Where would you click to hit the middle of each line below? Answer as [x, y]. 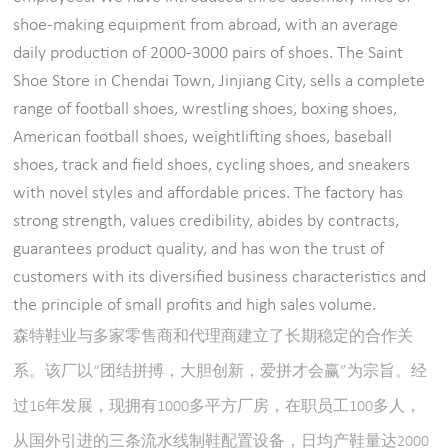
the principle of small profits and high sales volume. [195, 305]
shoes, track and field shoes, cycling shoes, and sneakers [212, 165]
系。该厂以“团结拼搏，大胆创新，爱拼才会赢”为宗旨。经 [220, 371]
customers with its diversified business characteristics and [220, 277]
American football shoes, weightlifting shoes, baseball [203, 137]
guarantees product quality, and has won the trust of [199, 249]
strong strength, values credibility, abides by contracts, [206, 221]
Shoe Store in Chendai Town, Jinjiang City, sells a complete [219, 81]
